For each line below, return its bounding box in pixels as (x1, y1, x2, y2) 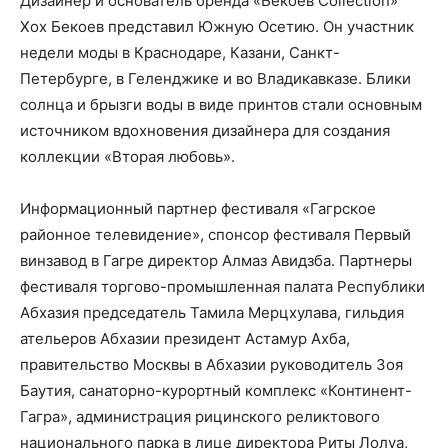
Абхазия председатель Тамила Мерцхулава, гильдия (20, 303, 404, 322)
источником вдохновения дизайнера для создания (20, 121, 390, 140)
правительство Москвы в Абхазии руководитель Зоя (20, 355, 403, 374)
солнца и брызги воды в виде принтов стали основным (20, 95, 422, 114)
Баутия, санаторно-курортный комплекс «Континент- (20, 381, 412, 400)
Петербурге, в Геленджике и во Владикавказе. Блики (20, 69, 411, 88)
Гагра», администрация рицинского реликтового (20, 407, 380, 426)
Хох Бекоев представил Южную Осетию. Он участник (20, 17, 414, 36)
